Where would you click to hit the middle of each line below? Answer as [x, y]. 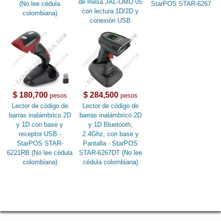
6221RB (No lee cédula [40, 152]
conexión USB [110, 20]
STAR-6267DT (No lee [110, 152]
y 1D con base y [40, 124]
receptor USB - [40, 134]
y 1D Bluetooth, [110, 124]
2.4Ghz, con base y [110, 134]
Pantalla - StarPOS [110, 143]
